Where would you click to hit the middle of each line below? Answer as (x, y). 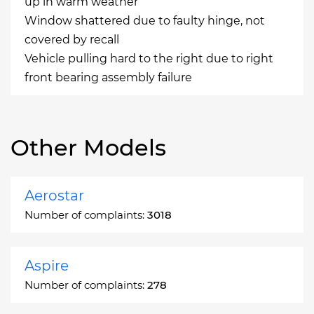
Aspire (47, 266)
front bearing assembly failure (108, 77)
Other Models (88, 148)
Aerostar (54, 196)
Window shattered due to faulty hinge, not (145, 21)
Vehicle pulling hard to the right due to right (149, 59)
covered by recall (72, 40)
